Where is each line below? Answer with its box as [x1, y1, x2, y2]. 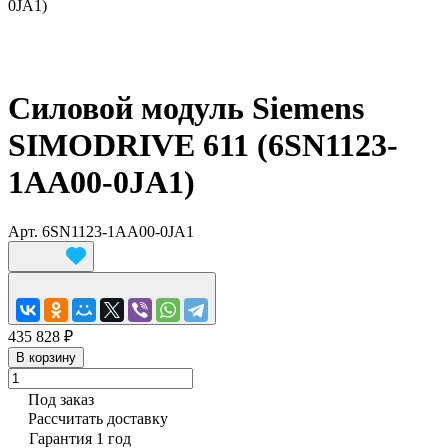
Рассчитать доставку [28, 409, 168, 427]
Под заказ [28, 390, 94, 408]
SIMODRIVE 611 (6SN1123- [8, 127, 398, 164]
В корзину [16, 349, 76, 365]
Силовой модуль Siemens [8, 90, 364, 127]
